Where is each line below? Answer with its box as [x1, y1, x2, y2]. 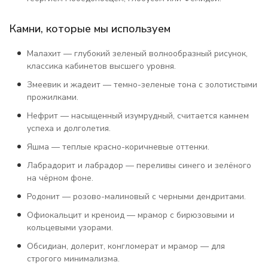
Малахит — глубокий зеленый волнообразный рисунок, [27, 48, 248, 59]
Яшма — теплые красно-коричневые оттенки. [27, 141, 209, 153]
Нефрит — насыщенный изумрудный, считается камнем [27, 110, 249, 121]
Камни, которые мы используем [9, 22, 170, 36]
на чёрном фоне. [27, 172, 93, 184]
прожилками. [27, 92, 78, 103]
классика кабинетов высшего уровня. [27, 60, 176, 72]
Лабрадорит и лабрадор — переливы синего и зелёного [27, 160, 251, 171]
